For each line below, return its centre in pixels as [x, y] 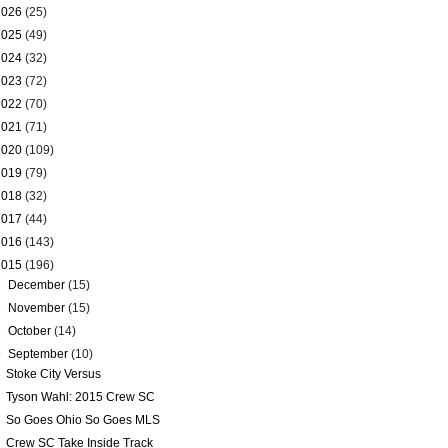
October [31, 331]
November [38, 308]
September [40, 354]
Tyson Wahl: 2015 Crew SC [80, 397]
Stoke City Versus [53, 374]
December [38, 285]
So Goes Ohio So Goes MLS [82, 420]
